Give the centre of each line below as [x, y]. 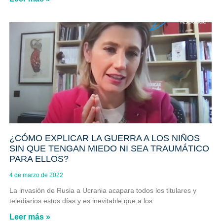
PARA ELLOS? [39, 159]
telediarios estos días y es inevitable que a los [81, 201]
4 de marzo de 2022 [36, 175]
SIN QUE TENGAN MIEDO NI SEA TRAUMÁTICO [109, 149]
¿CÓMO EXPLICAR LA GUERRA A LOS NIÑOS [104, 138]
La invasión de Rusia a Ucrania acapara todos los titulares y [103, 191]
